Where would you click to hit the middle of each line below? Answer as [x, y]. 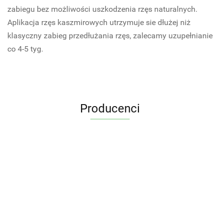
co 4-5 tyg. [25, 49]
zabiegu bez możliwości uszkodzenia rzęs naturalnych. [102, 9]
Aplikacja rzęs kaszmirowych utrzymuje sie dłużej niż [99, 22]
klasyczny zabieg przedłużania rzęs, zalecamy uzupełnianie [110, 36]
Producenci [110, 109]
